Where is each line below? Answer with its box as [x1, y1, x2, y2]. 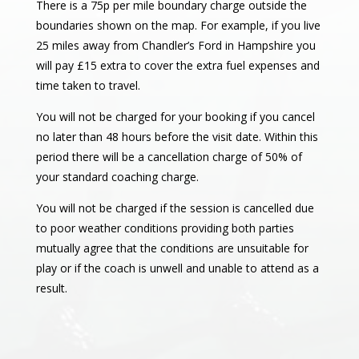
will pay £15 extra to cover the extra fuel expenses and [35, 58, 320, 74]
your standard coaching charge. [35, 169, 199, 185]
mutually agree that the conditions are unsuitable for [35, 240, 309, 256]
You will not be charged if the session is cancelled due [35, 200, 314, 216]
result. [35, 280, 67, 296]
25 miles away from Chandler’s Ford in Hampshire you [35, 38, 316, 54]
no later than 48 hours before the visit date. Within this [35, 129, 318, 145]
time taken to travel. [35, 78, 140, 94]
